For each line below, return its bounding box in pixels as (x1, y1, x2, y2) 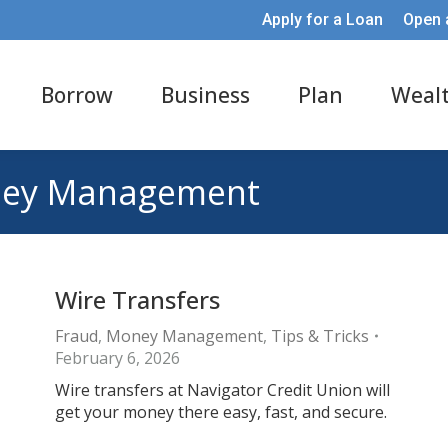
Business (161, 80, 250, 109)
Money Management (106, 325, 263, 347)
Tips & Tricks (271, 325, 369, 347)
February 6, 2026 (55, 347, 180, 369)
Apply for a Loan (262, 10, 384, 29)
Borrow (41, 80, 113, 109)
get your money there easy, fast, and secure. (55, 401, 387, 423)
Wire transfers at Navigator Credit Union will (55, 379, 390, 401)
